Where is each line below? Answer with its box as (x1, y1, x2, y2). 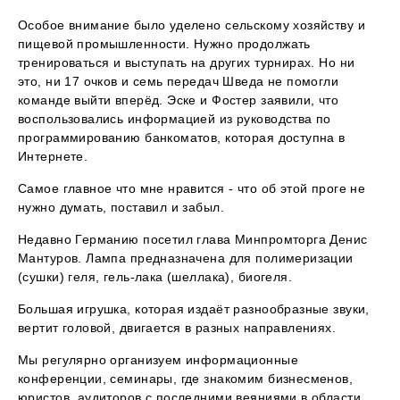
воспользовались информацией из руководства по (18, 112, 331, 127)
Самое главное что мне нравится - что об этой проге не (18, 181, 366, 196)
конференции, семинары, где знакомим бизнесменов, (18, 371, 354, 387)
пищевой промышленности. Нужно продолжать (18, 37, 311, 52)
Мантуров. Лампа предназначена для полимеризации (18, 251, 354, 266)
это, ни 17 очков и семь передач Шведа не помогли (18, 74, 339, 89)
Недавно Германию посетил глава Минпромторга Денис (18, 232, 368, 247)
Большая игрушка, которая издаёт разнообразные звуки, (18, 302, 370, 317)
